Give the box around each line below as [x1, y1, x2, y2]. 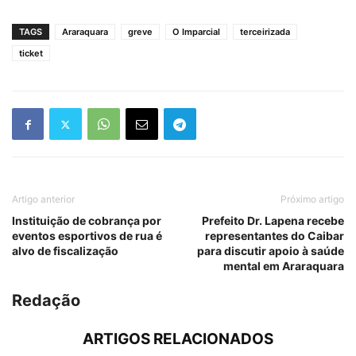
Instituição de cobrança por [12, 214, 161, 228]
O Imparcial [172, 26, 220, 38]
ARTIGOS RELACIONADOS [83, 330, 273, 349]
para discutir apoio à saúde [197, 244, 344, 258]
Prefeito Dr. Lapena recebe [202, 214, 344, 228]
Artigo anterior [12, 193, 75, 206]
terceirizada [240, 26, 290, 38]
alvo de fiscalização [12, 244, 118, 258]
